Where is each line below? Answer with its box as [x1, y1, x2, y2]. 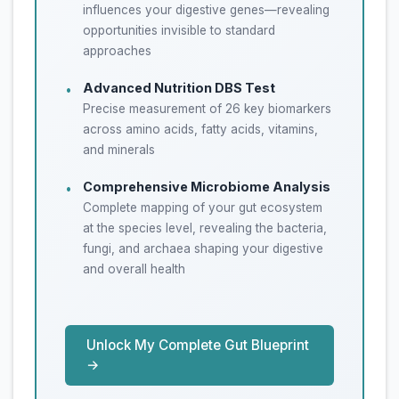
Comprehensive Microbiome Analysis [83, 179, 330, 195]
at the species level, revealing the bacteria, [83, 221, 327, 236]
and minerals [83, 142, 155, 158]
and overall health [83, 262, 185, 277]
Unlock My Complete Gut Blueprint [86, 336, 309, 354]
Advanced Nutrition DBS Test [83, 80, 275, 96]
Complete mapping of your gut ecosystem [83, 200, 322, 216]
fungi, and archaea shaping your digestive [83, 241, 323, 256]
